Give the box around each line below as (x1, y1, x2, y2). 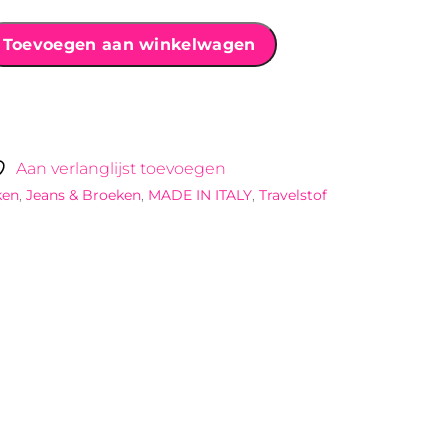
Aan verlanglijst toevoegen (15, 159, 226, 179)
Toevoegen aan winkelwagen (2, 35, 256, 55)
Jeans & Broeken (26, 186, 142, 205)
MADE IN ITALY (148, 186, 253, 205)
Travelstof (259, 186, 328, 205)
